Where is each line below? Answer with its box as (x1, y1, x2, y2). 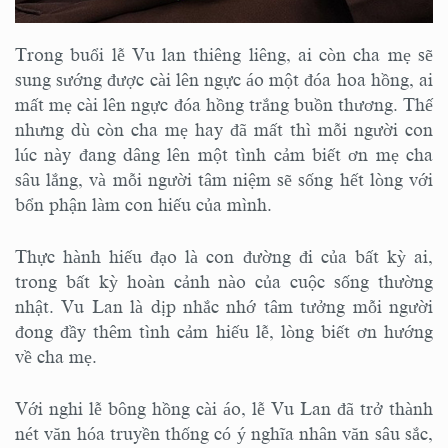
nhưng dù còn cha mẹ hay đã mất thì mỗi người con (15, 119, 433, 140)
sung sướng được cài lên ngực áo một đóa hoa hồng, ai (15, 69, 433, 90)
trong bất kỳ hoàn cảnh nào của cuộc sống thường (15, 271, 433, 292)
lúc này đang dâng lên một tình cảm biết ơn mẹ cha (15, 144, 433, 165)
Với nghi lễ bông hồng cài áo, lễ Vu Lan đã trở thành (15, 398, 433, 419)
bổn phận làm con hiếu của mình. (15, 194, 277, 215)
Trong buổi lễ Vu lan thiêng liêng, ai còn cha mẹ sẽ (15, 44, 433, 65)
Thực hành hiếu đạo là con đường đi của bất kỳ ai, (15, 246, 433, 267)
